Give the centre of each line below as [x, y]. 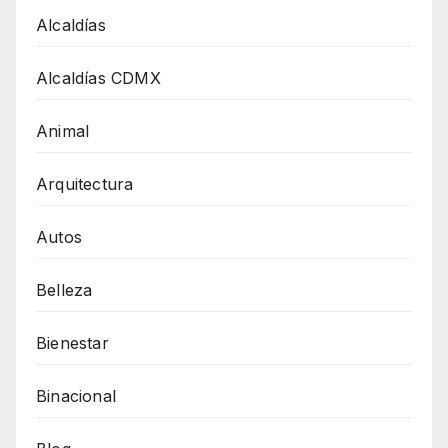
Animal [63, 130]
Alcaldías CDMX [98, 77]
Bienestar [72, 342]
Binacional [76, 395]
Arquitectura [85, 183]
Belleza [64, 289]
